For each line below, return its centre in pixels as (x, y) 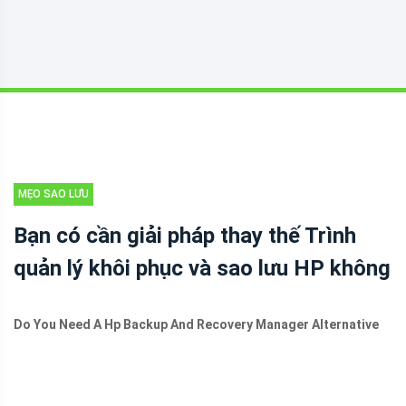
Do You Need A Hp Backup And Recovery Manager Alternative (196, 324)
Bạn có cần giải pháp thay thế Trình (185, 236)
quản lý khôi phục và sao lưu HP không (202, 268)
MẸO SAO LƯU (53, 194)
